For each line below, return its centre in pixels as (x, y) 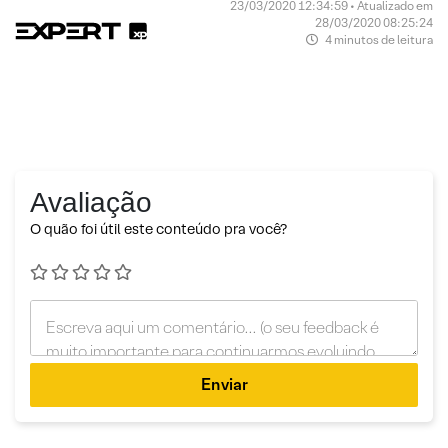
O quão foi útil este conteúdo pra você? (158, 229)
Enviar (224, 384)
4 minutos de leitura (377, 39)
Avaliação (91, 202)
